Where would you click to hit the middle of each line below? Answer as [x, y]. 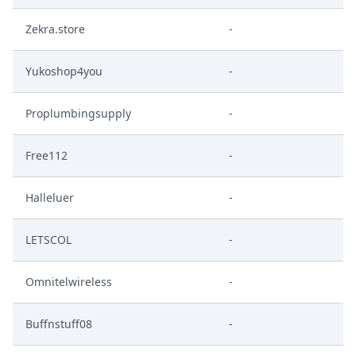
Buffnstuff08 [59, 324]
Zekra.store [55, 29]
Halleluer [50, 197]
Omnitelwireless [69, 282]
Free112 [46, 155]
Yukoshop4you [64, 71]
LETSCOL [48, 240]
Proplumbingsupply [78, 113]
